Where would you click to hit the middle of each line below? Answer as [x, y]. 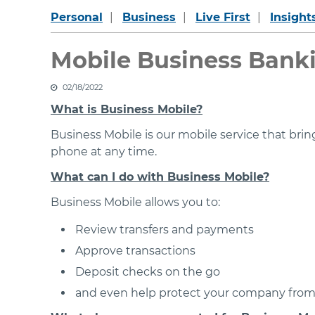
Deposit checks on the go [148, 272]
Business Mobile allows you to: [135, 202]
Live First [223, 17]
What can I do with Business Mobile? [160, 177]
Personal [77, 17]
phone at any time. [104, 152]
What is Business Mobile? [127, 109]
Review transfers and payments [165, 230]
